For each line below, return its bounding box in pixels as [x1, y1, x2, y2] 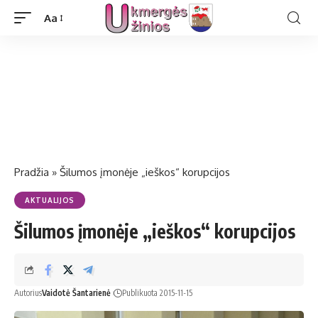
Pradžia [14, 165, 49, 179]
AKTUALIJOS [25, 196, 75, 204]
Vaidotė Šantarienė [42, 287, 111, 298]
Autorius [14, 287, 42, 298]
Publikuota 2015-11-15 [122, 287, 192, 298]
